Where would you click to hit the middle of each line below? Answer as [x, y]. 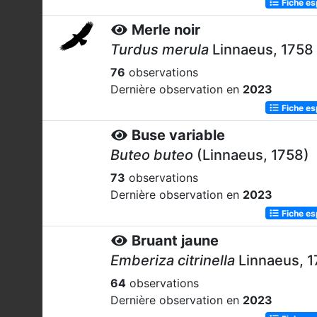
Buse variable [178, 135]
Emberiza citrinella [173, 260]
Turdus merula [160, 50]
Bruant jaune [175, 241]
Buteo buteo [152, 155]
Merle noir [166, 30]
